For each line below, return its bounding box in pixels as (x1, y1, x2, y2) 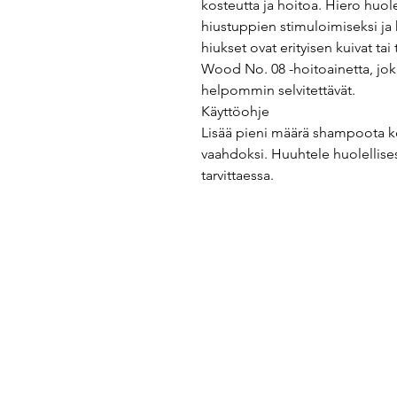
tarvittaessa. (201, 167, 274, 183)
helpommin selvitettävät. (201, 82, 355, 98)
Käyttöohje (201, 103, 269, 120)
